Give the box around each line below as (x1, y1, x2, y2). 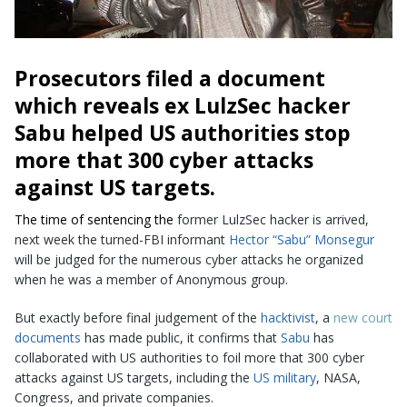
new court (333, 308, 392, 326)
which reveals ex (15, 90, 194, 120)
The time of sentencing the (15, 210, 177, 228)
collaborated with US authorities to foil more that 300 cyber (15, 348, 364, 366)
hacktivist (261, 308, 315, 326)
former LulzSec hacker (177, 210, 309, 228)
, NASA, (316, 368, 361, 386)
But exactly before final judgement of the (15, 308, 261, 326)
